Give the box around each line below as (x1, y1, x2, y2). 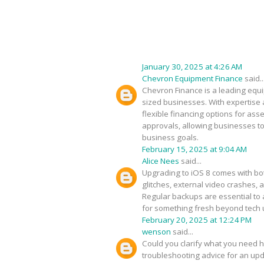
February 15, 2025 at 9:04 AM (142, 143, 247, 154)
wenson (142, 226, 171, 237)
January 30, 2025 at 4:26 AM (142, 61, 242, 72)
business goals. (142, 131, 199, 143)
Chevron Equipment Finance (142, 72, 243, 84)
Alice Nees (142, 155, 179, 166)
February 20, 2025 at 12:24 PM (142, 214, 252, 225)
